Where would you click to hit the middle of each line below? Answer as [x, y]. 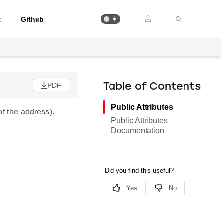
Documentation [138, 130]
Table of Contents [152, 87]
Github [33, 19]
